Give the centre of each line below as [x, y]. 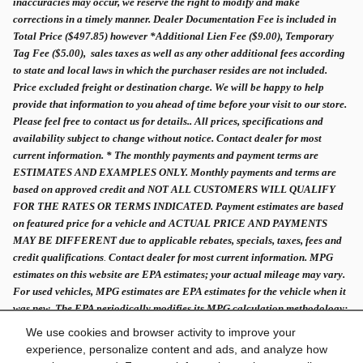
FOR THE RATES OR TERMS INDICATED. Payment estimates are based [178, 206]
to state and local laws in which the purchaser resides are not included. [171, 70]
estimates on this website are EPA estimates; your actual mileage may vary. [179, 274]
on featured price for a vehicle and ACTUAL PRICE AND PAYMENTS [170, 223]
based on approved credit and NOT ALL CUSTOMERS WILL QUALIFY [174, 189]
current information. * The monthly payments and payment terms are [166, 155]
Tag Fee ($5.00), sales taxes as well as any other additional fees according [179, 53]
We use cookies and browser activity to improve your [161, 333]
